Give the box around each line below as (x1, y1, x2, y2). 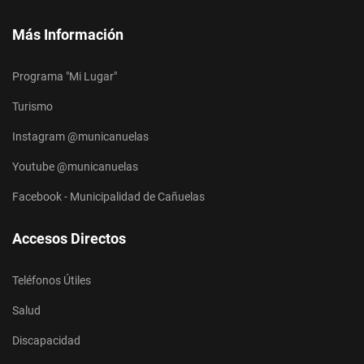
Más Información (12, 26, 123, 43)
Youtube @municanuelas (12, 160, 138, 173)
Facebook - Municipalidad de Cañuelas (12, 190, 205, 203)
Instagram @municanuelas (12, 130, 149, 143)
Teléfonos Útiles (12, 274, 91, 287)
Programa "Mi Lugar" (12, 70, 117, 83)
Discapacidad (12, 334, 80, 347)
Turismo (12, 100, 53, 113)
